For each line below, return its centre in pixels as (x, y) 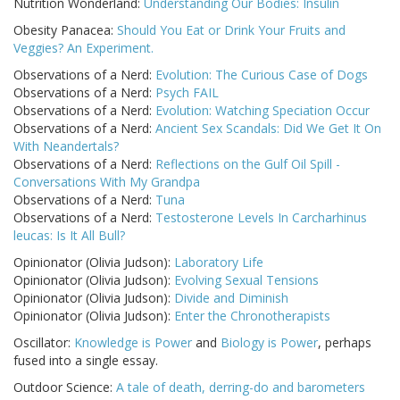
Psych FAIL (187, 93)
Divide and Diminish (231, 298)
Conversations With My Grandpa (107, 182)
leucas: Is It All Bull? (69, 236)
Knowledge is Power (133, 343)
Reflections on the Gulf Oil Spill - (248, 164)
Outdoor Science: (65, 387)
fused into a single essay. (86, 361)
